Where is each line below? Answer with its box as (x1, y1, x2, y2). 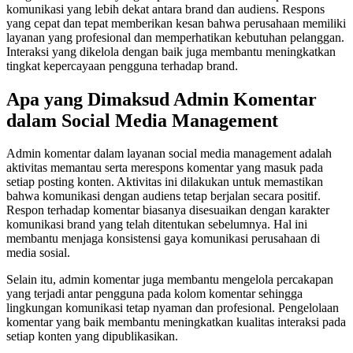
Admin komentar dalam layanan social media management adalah (6, 147, 332, 161)
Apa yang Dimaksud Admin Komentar (6, 88, 317, 110)
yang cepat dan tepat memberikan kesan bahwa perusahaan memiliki (6, 16, 346, 30)
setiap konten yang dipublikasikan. (6, 329, 178, 344)
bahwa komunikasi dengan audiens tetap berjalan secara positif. (6, 189, 321, 203)
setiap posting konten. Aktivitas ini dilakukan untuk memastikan (6, 175, 323, 189)
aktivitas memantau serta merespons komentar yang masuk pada (6, 161, 323, 175)
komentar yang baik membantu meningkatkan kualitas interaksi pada (6, 315, 346, 329)
